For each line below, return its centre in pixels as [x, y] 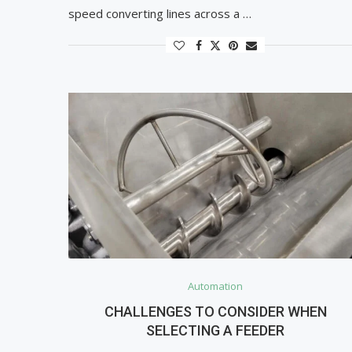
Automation [216, 286]
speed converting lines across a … [160, 14]
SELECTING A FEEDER [216, 331]
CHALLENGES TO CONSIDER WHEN [215, 312]
